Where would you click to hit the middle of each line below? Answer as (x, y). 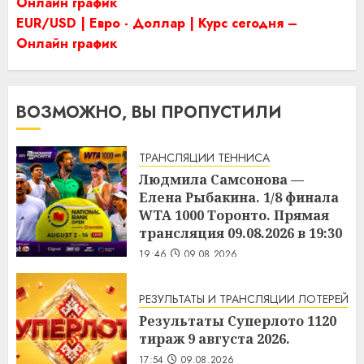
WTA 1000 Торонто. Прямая (234, 215)
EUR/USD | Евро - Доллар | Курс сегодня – (157, 23)
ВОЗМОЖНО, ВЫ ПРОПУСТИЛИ (149, 112)
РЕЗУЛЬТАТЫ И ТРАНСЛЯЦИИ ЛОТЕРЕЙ (244, 299)
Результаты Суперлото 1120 (238, 321)
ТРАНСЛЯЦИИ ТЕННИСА (204, 157)
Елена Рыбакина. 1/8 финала (239, 197)
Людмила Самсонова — (221, 179)
